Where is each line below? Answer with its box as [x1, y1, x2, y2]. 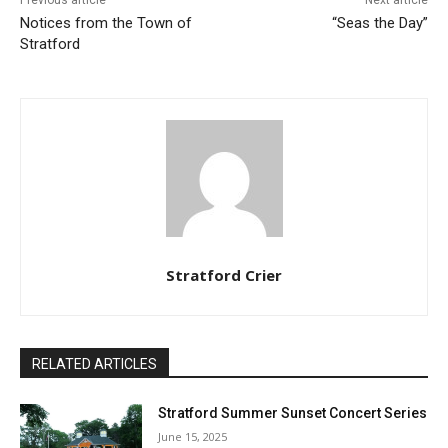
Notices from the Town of [20, 13, 192, 32]
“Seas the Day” [331, 13, 428, 32]
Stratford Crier [166, 264, 282, 285]
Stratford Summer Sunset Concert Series [158, 404, 428, 421]
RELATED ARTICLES [32, 355, 157, 372]
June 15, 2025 [158, 428, 228, 444]
